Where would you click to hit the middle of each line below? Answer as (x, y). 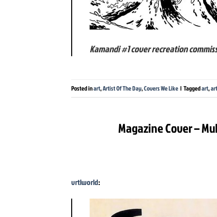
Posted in (82, 88)
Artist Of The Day (122, 88)
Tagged (193, 88)
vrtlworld (85, 182)
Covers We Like (161, 88)
